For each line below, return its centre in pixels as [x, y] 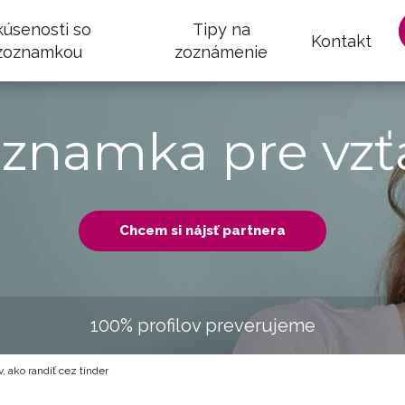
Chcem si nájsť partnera [202, 231]
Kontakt [342, 41]
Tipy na [221, 29]
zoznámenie [221, 52]
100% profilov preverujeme [202, 325]
